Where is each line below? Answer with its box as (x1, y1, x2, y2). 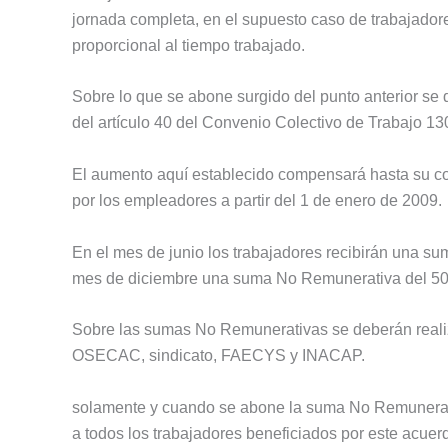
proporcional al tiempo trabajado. (72, 36, 305, 54)
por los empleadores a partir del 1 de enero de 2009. (72, 192, 442, 210)
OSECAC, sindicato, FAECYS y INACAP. (72, 347, 365, 365)
